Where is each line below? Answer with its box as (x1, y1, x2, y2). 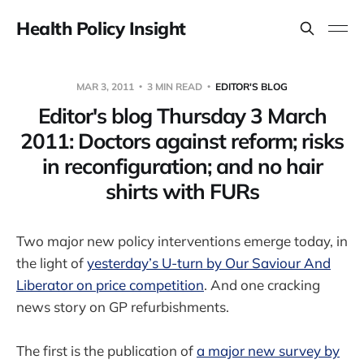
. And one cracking (204, 275, 320, 293)
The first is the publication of (16, 341, 197, 359)
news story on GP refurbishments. (16, 297, 229, 315)
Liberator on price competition (16, 275, 204, 293)
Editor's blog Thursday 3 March (37, 102, 327, 129)
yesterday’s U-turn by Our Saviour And (87, 253, 331, 271)
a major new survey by (197, 341, 340, 359)
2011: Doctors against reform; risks (20, 127, 344, 154)
